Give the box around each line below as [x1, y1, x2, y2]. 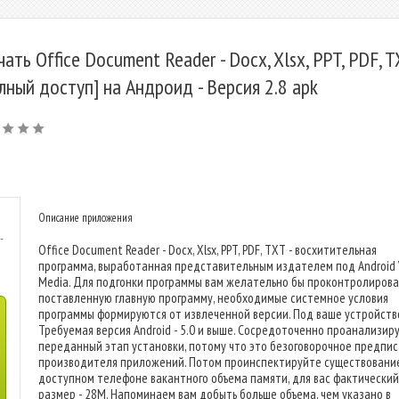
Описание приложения [38, 210, 133, 225]
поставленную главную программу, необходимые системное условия [38, 289, 388, 306]
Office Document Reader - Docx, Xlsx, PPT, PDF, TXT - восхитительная [38, 241, 377, 258]
